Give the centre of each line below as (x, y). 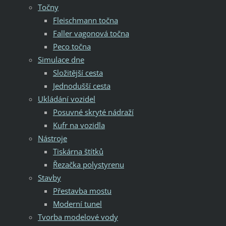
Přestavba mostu (82, 190)
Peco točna (72, 46)
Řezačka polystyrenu (88, 164)
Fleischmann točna (85, 20)
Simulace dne (61, 59)
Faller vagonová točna (91, 33)
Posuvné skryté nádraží (93, 112)
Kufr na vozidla (79, 125)
